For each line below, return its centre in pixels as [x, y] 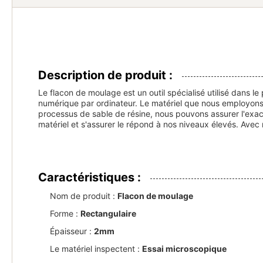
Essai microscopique [184, 249]
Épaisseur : [72, 231]
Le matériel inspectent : [96, 249]
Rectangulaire [108, 213]
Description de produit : [105, 75]
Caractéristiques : [90, 177]
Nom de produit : [84, 196]
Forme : [65, 213]
